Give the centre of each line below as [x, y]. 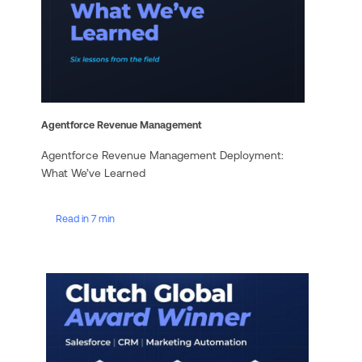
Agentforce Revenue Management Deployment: [162, 155]
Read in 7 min [85, 218]
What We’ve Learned [93, 173]
